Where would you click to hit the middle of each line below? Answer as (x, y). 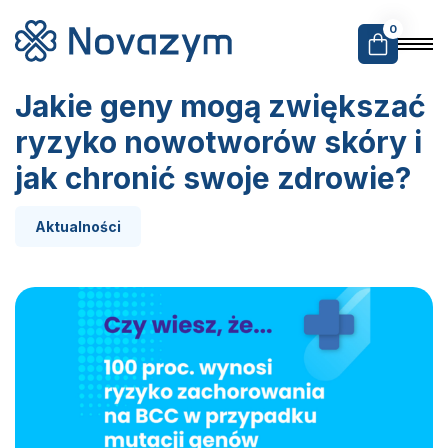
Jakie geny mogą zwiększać (220, 106)
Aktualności (78, 226)
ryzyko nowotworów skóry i (218, 142)
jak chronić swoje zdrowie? (213, 178)
